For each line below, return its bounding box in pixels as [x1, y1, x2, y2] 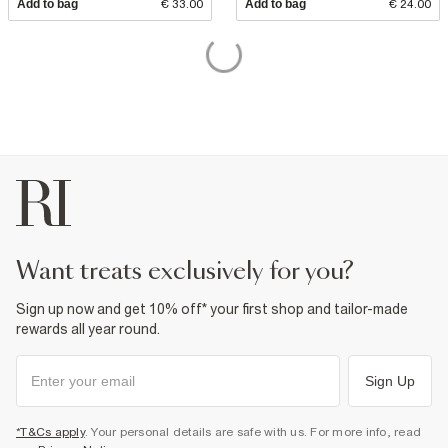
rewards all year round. [16, 321, 160, 337]
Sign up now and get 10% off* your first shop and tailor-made [16, 301, 408, 317]
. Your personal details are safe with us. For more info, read [84, 425, 421, 439]
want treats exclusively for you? [39, 260, 354, 284]
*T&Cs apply [16, 425, 85, 439]
